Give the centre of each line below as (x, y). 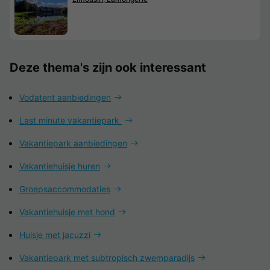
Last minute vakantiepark (71, 120)
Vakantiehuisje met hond (67, 212)
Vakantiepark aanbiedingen (73, 143)
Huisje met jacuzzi (55, 234)
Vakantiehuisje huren (60, 166)
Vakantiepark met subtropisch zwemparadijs (107, 257)
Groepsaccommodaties (65, 189)
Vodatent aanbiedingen (65, 97)
